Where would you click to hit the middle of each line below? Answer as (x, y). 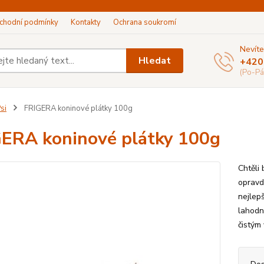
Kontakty (86, 22)
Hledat (155, 60)
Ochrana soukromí (145, 22)
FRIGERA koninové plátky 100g (77, 108)
